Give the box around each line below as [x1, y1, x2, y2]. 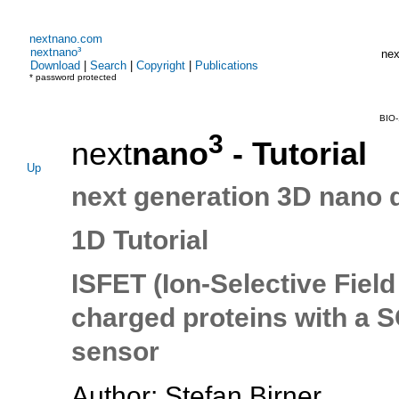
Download [30, 59, 80, 72]
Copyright [136, 59, 185, 72]
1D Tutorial [71, 225, 208, 256]
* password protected [27, 72, 117, 82]
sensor [71, 337, 159, 367]
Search [90, 59, 126, 72]
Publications [195, 59, 258, 72]
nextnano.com [29, 32, 102, 45]
